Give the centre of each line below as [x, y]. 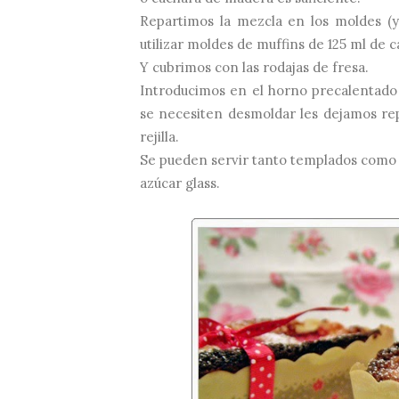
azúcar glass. [180, 183]
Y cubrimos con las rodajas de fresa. [254, 68]
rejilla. [159, 137]
